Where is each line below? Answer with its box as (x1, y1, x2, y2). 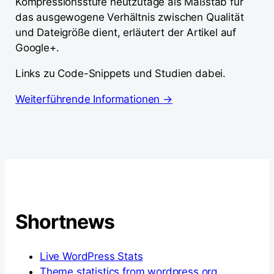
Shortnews (15, 210, 115, 234)
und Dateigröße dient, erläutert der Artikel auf (15, 26, 237, 39)
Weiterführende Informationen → (15, 93, 172, 105)
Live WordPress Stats (40, 250, 143, 262)
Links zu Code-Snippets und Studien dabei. (15, 67, 226, 80)
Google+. (15, 42, 59, 54)
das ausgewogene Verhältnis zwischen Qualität (15, 11, 244, 23)
